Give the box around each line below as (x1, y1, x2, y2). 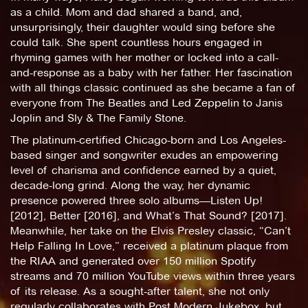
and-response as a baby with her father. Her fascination (10, 65, 292, 79)
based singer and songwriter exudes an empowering (10, 148, 278, 162)
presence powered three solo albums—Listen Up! (10, 193, 263, 207)
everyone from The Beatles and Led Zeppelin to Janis (10, 96, 283, 109)
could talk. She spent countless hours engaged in (10, 35, 262, 49)
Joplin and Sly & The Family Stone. (10, 111, 186, 124)
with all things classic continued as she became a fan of (10, 80, 296, 94)
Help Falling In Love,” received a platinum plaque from (10, 239, 288, 252)
